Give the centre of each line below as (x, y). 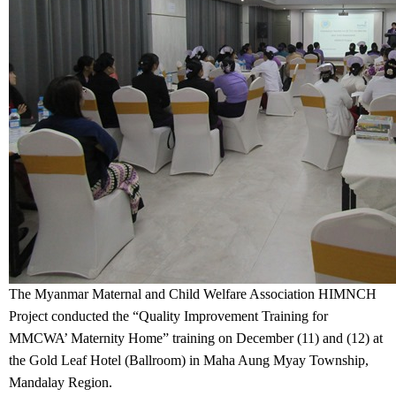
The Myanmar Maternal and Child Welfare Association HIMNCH (193, 293)
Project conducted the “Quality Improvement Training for (168, 316)
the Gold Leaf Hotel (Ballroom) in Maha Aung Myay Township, (189, 360)
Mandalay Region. (61, 382)
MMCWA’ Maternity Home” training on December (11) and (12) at (196, 338)
